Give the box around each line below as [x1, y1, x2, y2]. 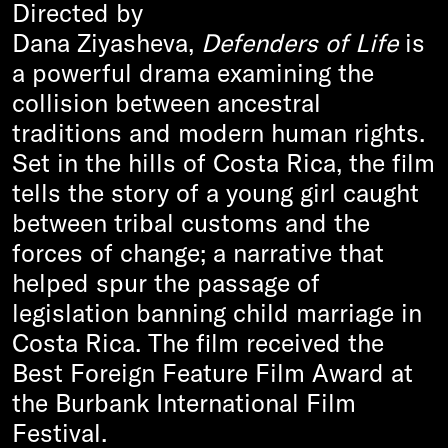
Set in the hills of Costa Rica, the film [12, 147, 435, 178]
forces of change [12, 237, 200, 268]
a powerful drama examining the [12, 57, 374, 88]
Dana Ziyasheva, [12, 27, 201, 58]
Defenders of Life [201, 27, 398, 58]
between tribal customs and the [12, 207, 370, 238]
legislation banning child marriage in [12, 297, 422, 328]
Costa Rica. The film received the [12, 327, 384, 358]
